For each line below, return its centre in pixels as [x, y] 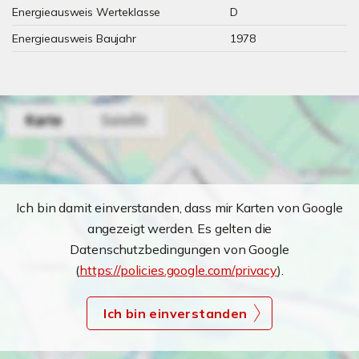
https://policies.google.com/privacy [179, 270]
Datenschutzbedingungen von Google [179, 249]
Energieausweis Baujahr [74, 38]
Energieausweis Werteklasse [87, 12]
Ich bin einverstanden [175, 313]
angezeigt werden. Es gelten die [179, 228]
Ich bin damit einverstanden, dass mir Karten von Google [179, 208]
